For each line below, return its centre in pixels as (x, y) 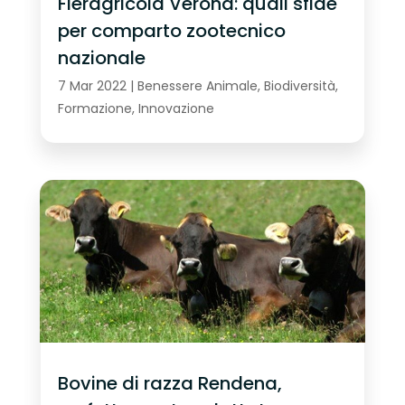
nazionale (101, 57)
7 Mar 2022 (92, 86)
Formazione (94, 109)
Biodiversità (299, 86)
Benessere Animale (197, 86)
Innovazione (176, 109)
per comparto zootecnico (171, 30)
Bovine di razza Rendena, (170, 383)
